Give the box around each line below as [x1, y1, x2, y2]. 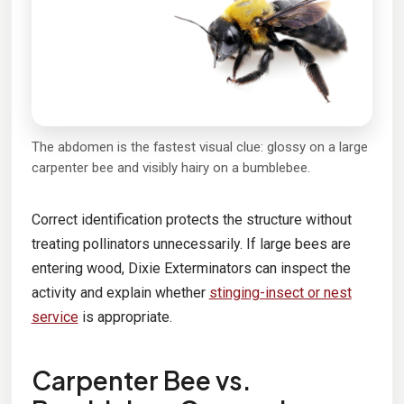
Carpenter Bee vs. [31, 364, 252, 397]
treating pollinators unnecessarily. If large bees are [31, 235, 351, 253]
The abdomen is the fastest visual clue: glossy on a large [31, 139, 368, 156]
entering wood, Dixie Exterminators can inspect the [31, 260, 351, 278]
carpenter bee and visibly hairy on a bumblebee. [31, 160, 310, 177]
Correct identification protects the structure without [31, 211, 352, 229]
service [31, 308, 78, 326]
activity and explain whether [31, 284, 209, 302]
